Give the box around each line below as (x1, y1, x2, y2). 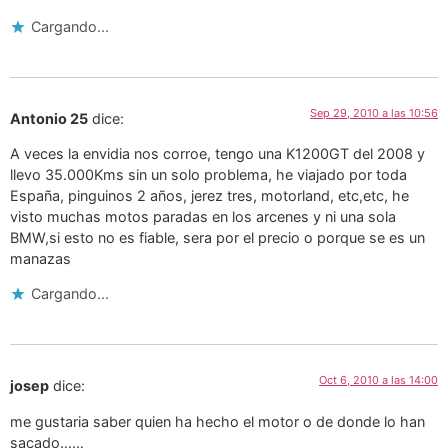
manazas (10, 250, 71, 267)
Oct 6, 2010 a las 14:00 (319, 373, 438, 388)
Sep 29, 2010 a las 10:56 (310, 105, 438, 120)
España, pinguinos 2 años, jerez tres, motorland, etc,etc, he (10, 187, 409, 204)
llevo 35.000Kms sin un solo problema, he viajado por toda (10, 166, 407, 183)
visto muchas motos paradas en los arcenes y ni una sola (10, 208, 396, 225)
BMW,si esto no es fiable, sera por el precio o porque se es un (10, 229, 425, 246)
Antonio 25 (10, 109, 88, 127)
